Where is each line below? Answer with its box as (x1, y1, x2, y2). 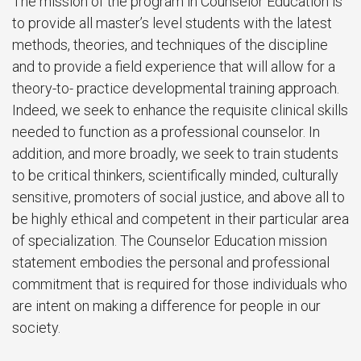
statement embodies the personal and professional (12, 254, 330, 271)
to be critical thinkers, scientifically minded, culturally (12, 167, 338, 184)
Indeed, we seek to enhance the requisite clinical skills (12, 102, 348, 118)
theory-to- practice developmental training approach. (12, 80, 339, 97)
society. (12, 319, 60, 336)
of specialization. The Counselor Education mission (12, 232, 327, 249)
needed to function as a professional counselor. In (12, 123, 320, 140)
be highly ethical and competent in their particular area (12, 210, 349, 227)
